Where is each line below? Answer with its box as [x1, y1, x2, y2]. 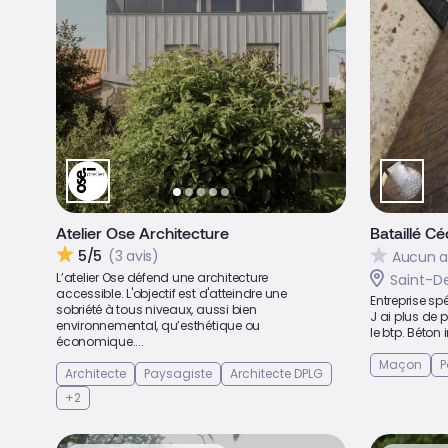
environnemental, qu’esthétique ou [56, 317, 261, 334]
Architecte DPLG [230, 365, 323, 382]
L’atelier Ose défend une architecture [56, 269, 269, 286]
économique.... [56, 333, 144, 350]
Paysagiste [144, 365, 212, 382]
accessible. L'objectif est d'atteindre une [56, 285, 287, 302]
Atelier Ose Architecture [56, 223, 229, 242]
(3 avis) [108, 245, 159, 266]
